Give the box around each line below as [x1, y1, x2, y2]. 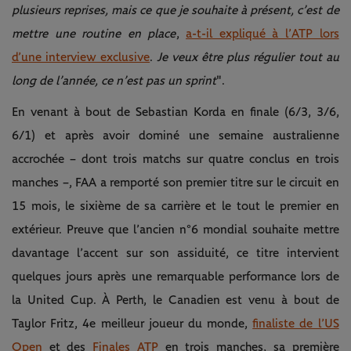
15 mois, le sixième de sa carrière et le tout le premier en [12, 199, 339, 212]
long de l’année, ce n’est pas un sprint [12, 74, 216, 87]
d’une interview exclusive [12, 50, 150, 63]
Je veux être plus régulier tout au [157, 50, 339, 63]
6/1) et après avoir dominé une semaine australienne [12, 128, 339, 142]
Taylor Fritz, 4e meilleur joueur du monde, [12, 317, 253, 330]
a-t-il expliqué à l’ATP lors [186, 27, 339, 40]
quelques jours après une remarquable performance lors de [12, 270, 339, 283]
